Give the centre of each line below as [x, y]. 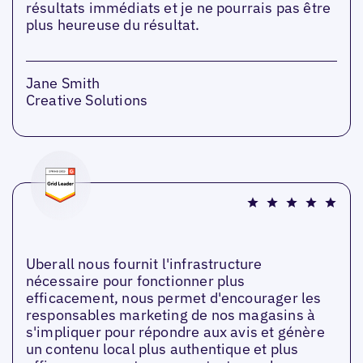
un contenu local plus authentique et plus [162, 348]
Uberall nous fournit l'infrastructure [144, 263]
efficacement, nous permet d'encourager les [173, 297]
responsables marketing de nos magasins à [171, 314]
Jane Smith [63, 83]
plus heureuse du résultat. [113, 24]
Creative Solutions [87, 100]
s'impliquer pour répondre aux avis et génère [175, 331]
